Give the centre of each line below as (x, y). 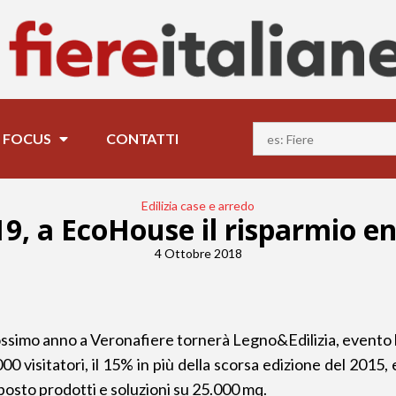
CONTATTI (142, 138)
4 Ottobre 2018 (198, 253)
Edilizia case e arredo (198, 206)
